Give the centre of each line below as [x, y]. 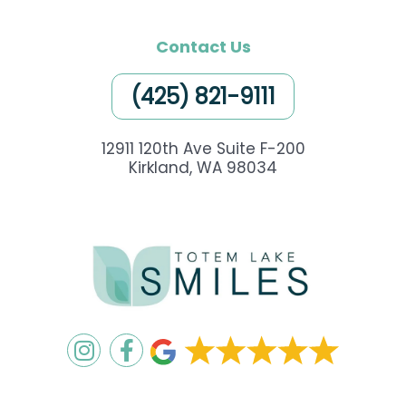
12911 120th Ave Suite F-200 [203, 149]
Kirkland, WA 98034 [203, 168]
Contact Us [203, 47]
